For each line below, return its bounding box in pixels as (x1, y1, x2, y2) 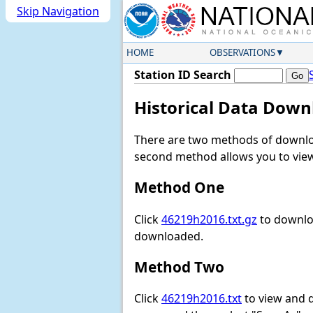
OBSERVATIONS (209, 46, 275, 59)
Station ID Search (134, 67, 231, 82)
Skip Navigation (17, 3, 99, 19)
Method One (134, 177, 224, 198)
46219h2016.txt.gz (161, 211, 257, 227)
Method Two (134, 256, 224, 277)
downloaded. (134, 228, 203, 244)
